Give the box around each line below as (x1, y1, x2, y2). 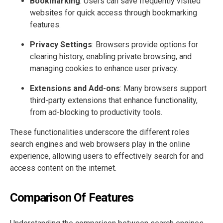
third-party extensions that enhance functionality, (30, 96, 198, 106)
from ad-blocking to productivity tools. (30, 108, 162, 117)
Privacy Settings (30, 40, 92, 50)
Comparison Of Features (10, 191, 134, 205)
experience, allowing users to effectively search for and (10, 151, 204, 161)
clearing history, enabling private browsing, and (30, 52, 192, 62)
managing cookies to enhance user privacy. (30, 64, 178, 74)
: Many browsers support (120, 84, 207, 94)
